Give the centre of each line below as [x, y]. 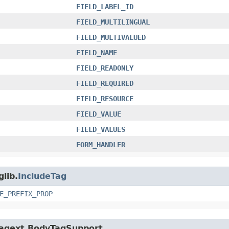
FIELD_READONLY [105, 68]
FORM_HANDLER [101, 144]
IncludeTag [42, 176]
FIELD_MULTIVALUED [111, 37]
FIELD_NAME [97, 52]
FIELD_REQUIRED [105, 83]
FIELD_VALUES [101, 129]
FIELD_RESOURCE [105, 98]
